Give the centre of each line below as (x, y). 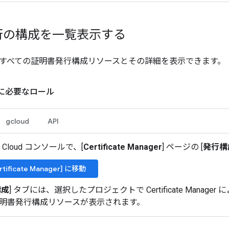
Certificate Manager (123, 147)
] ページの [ (182, 147)
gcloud (17, 121)
